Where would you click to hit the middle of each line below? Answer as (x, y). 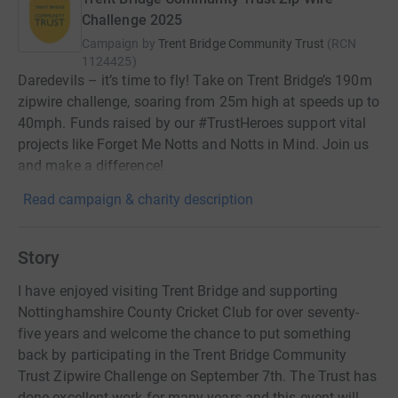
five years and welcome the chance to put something (184, 334)
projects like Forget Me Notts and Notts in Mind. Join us (194, 144)
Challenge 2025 (132, 20)
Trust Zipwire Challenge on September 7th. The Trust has (198, 376)
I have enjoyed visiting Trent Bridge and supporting (178, 291)
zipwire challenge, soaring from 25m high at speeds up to (199, 102)
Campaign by (119, 44)
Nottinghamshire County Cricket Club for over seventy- (189, 312)
